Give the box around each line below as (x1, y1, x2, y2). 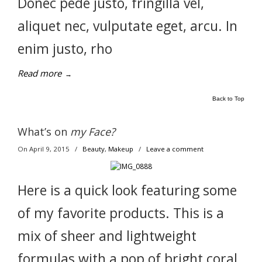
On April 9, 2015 (18, 144, 71, 153)
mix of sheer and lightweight (18, 226, 196, 245)
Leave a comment (146, 144, 204, 153)
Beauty (82, 144, 105, 153)
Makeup (108, 144, 133, 153)
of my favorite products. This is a (18, 204, 224, 222)
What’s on (18, 125, 70, 139)
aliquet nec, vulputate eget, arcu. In (18, 16, 237, 35)
